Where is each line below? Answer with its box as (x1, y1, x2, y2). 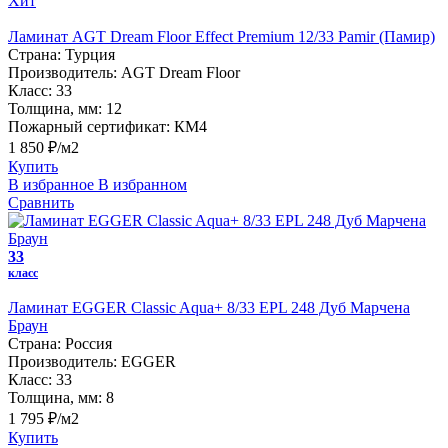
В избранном (98, 175, 187, 193)
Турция (65, 45, 115, 63)
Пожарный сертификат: (8, 117, 170, 135)
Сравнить (8, 193, 74, 211)
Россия (65, 334, 112, 352)
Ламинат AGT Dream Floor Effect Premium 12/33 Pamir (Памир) (8, 27, 435, 45)
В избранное (8, 175, 94, 193)
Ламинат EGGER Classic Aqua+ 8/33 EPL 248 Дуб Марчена (8, 298, 410, 316)
